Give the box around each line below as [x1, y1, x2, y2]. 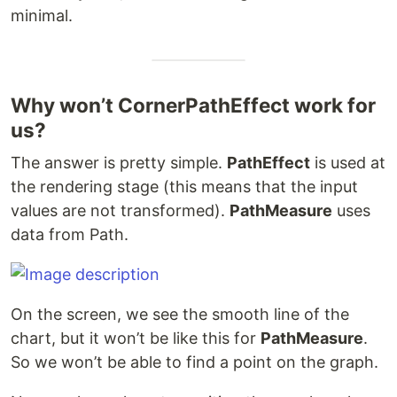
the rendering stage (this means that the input [11, 177, 358, 197]
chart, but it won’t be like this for [11, 329, 261, 348]
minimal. [11, 6, 73, 26]
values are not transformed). [11, 201, 230, 221]
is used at [310, 153, 385, 173]
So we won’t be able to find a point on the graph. [11, 353, 378, 372]
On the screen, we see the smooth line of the [11, 305, 349, 324]
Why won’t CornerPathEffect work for [11, 93, 376, 118]
